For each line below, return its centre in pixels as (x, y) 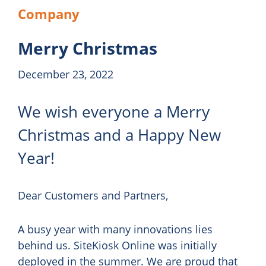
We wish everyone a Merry (114, 112)
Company (49, 14)
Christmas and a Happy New (119, 135)
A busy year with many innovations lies (115, 229)
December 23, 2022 (66, 74)
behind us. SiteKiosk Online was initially (117, 245)
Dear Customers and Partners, (93, 195)
